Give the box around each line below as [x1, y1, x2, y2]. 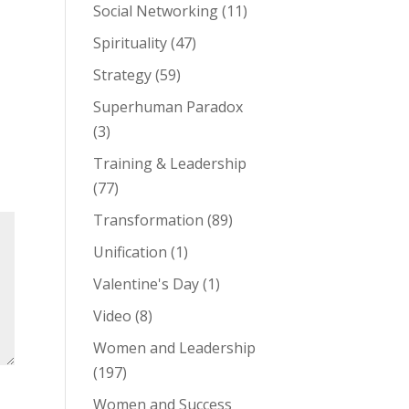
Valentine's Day [92, 274, 199, 294]
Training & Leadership [92, 153, 246, 173]
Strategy [92, 65, 152, 85]
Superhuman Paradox [92, 97, 243, 117]
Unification [92, 242, 167, 262]
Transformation [92, 210, 204, 230]
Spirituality [92, 33, 167, 53]
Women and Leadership [92, 338, 256, 358]
